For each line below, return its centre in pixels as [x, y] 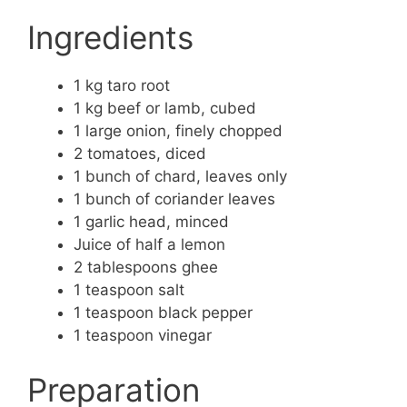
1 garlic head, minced [151, 222]
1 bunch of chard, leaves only [180, 177]
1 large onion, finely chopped [178, 131]
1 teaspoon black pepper [163, 313]
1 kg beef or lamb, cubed [165, 109]
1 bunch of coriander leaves [174, 199]
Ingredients [110, 38]
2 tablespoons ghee [146, 268]
